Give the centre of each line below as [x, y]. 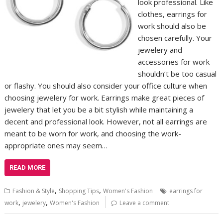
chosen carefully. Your [175, 38]
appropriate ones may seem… [56, 145]
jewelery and [160, 50]
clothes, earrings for [172, 14]
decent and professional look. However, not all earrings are [106, 121]
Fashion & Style [34, 191]
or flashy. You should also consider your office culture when [106, 85]
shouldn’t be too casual [177, 73]
